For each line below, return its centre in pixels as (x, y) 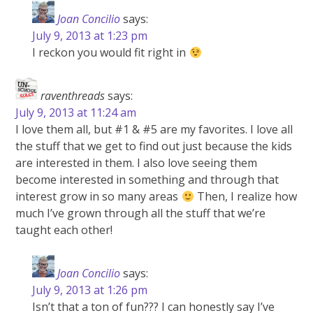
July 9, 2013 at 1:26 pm (90, 290)
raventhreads (73, 96)
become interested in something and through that (147, 180)
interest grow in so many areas (99, 197)
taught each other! (64, 230)
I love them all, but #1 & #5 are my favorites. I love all (154, 130)
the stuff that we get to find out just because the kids (154, 146)
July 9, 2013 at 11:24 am (76, 113)
